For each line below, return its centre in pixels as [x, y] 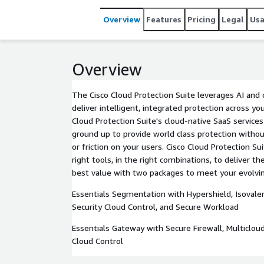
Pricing [202, 19]
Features [164, 19]
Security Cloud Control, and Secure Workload [155, 207]
